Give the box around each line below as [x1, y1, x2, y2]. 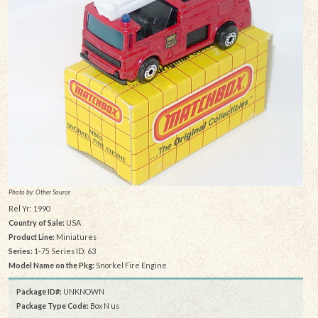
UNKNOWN [62, 287, 104, 297]
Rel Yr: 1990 [8, 204, 50, 214]
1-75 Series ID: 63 [32, 246, 96, 256]
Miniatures [54, 232, 97, 242]
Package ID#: [16, 287, 62, 297]
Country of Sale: [8, 218, 65, 228]
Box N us [89, 301, 119, 311]
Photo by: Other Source [8, 187, 70, 196]
